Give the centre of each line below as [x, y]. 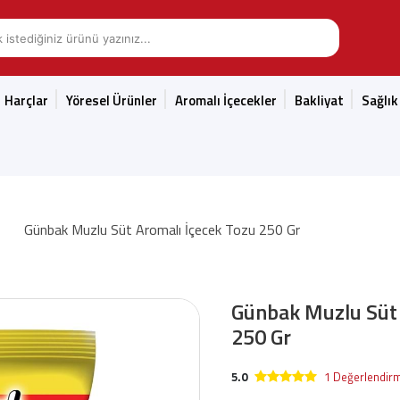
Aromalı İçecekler [226, 100]
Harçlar [26, 100]
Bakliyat [319, 100]
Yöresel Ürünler [112, 100]
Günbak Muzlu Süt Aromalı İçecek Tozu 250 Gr [162, 229]
